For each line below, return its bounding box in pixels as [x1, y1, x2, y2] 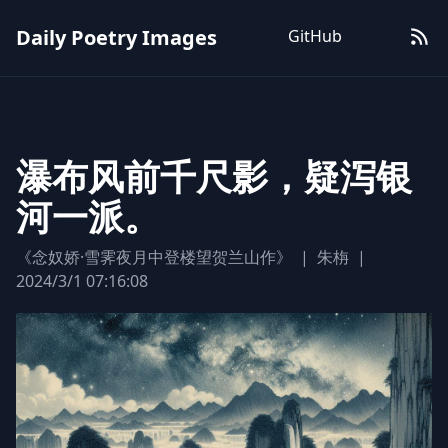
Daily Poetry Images [16, 24, 217, 51]
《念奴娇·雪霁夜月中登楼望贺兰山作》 [16, 246, 292, 268]
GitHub [288, 25, 342, 47]
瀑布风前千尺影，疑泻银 [16, 152, 412, 201]
